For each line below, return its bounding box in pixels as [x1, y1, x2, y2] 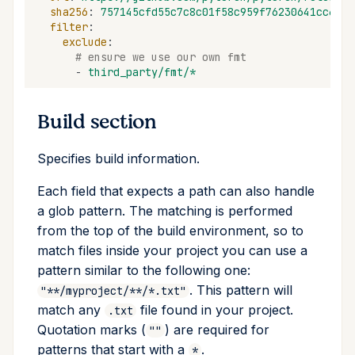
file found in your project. [136, 302, 293, 319]
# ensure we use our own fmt [75, 49, 246, 64]
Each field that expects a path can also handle [37, 183, 315, 200]
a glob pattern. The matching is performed [37, 203, 292, 219]
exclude [63, 34, 107, 49]
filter [50, 19, 88, 34]
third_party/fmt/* [88, 64, 196, 79]
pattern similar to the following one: [37, 262, 250, 279]
